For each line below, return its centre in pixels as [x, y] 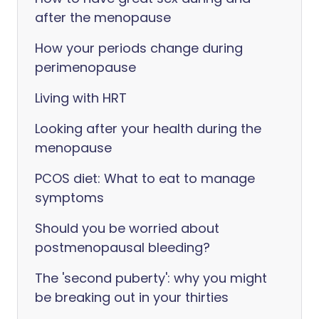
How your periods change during [139, 48]
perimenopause [85, 67]
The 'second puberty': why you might [151, 278]
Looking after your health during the [148, 129]
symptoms [69, 198]
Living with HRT [81, 98]
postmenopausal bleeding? [122, 247]
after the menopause [103, 17]
